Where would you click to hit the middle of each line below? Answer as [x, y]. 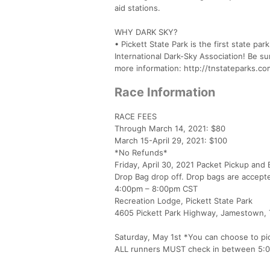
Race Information [165, 92]
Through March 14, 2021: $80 [170, 128]
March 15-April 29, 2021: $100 [171, 140]
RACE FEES [136, 116]
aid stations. [137, 8]
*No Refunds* [141, 152]
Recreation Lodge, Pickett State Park [184, 200]
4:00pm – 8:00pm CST [156, 188]
